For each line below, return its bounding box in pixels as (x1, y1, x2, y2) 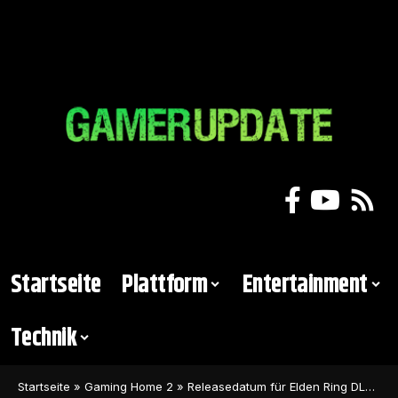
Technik (11, 319, 77, 357)
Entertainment (242, 266, 368, 304)
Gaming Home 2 (84, 378, 173, 394)
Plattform (122, 266, 208, 304)
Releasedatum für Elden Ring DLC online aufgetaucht (187, 378, 365, 394)
